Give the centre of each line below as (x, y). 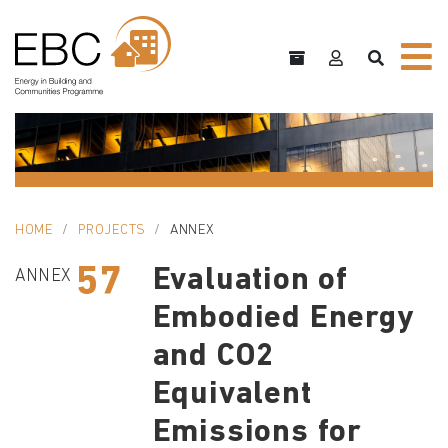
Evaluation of (250, 281)
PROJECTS (111, 231)
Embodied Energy (283, 319)
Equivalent (232, 395)
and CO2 (214, 357)
